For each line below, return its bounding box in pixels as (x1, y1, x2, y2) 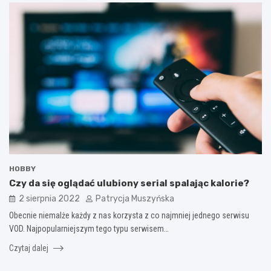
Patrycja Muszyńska (96, 193, 174, 204)
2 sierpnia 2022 (19, 193, 80, 204)
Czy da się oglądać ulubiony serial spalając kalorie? (9, 177, 249, 189)
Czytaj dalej (9, 243, 50, 253)
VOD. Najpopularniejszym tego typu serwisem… (9, 223, 169, 233)
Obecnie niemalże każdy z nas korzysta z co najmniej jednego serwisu (9, 210, 249, 220)
